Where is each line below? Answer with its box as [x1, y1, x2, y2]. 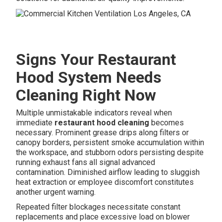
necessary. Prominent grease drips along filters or [16, 127, 189, 137]
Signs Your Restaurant [16, 50, 176, 69]
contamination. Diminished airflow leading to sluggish [16, 167, 200, 177]
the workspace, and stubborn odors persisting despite [16, 147, 204, 157]
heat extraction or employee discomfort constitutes [16, 177, 194, 187]
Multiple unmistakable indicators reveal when [16, 108, 172, 117]
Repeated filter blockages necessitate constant [16, 202, 181, 212]
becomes [149, 117, 184, 127]
